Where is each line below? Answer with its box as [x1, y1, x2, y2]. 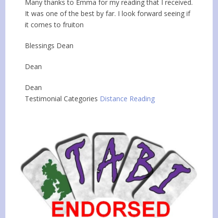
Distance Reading [100, 94, 155, 104]
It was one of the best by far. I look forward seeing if [25, 9, 191, 18]
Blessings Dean [25, 41, 74, 51]
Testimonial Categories [25, 94, 98, 104]
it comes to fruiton [25, 20, 84, 30]
